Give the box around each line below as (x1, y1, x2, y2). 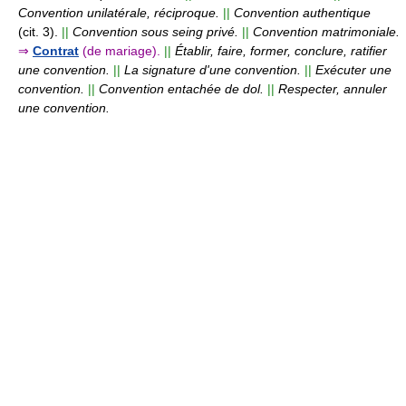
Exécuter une (315, 62, 391, 77)
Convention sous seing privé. (72, 24, 238, 39)
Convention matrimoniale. (253, 24, 400, 39)
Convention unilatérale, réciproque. (18, 5, 219, 20)
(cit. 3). (18, 24, 58, 39)
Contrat (33, 43, 79, 58)
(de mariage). (82, 43, 160, 58)
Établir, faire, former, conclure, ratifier (175, 43, 387, 58)
